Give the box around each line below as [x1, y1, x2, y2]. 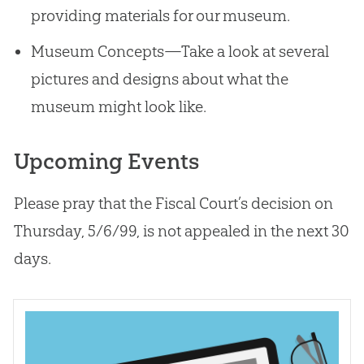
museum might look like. [30, 97, 206, 117]
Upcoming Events [13, 148, 199, 175]
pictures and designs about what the [30, 69, 288, 89]
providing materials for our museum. [30, 6, 290, 26]
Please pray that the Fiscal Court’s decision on [13, 193, 333, 214]
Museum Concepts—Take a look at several [30, 41, 329, 62]
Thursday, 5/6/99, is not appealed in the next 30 [13, 221, 349, 241]
